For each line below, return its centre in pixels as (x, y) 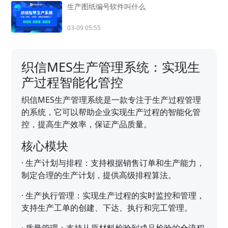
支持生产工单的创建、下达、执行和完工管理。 (107, 208)
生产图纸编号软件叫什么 (107, 6)
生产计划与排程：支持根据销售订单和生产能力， (115, 163)
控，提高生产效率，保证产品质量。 (87, 124)
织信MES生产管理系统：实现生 (111, 67)
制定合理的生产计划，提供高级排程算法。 (99, 175)
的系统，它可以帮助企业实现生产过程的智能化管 (111, 112)
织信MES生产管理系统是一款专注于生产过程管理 (111, 100)
